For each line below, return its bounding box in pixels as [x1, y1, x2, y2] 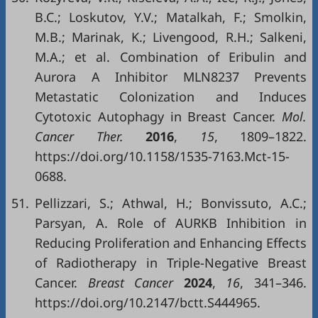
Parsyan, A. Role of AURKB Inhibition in [35, 214, 307, 231]
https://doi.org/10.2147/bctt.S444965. [35, 294, 261, 311]
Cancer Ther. [35, 128, 146, 145]
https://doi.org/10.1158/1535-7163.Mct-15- [35, 148, 290, 165]
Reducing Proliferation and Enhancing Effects [35, 234, 307, 251]
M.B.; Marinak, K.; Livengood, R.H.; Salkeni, [35, 28, 307, 45]
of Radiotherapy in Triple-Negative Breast [35, 254, 307, 271]
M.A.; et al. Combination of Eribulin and [35, 48, 307, 65]
